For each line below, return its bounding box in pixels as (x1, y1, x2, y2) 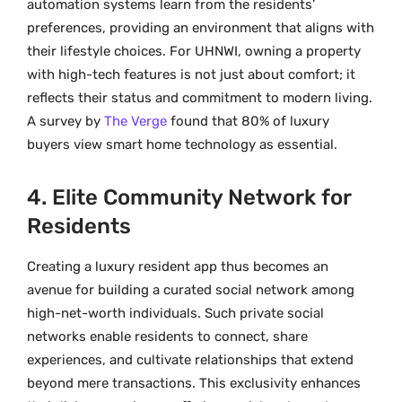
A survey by (27, 113, 104, 130)
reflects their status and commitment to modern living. (27, 90, 372, 107)
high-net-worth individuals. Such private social (27, 304, 324, 321)
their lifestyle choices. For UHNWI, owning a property (27, 43, 361, 60)
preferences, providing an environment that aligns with (27, 20, 374, 37)
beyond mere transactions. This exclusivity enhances (27, 374, 361, 391)
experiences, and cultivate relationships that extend (27, 351, 354, 368)
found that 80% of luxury (167, 113, 329, 130)
